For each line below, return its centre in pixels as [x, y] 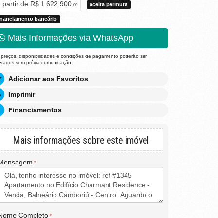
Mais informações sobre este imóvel [81, 140]
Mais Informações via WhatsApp [69, 38]
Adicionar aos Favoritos [48, 79]
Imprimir [22, 94]
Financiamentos [35, 110]
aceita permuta [109, 4]
